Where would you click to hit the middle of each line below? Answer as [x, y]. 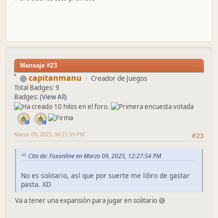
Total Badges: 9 [37, 88]
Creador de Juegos [119, 79]
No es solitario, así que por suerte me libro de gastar [105, 176]
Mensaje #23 [38, 66]
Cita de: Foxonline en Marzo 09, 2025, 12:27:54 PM [95, 156]
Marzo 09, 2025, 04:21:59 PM [49, 134]
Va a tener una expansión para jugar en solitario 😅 [90, 201]
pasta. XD [36, 184]
